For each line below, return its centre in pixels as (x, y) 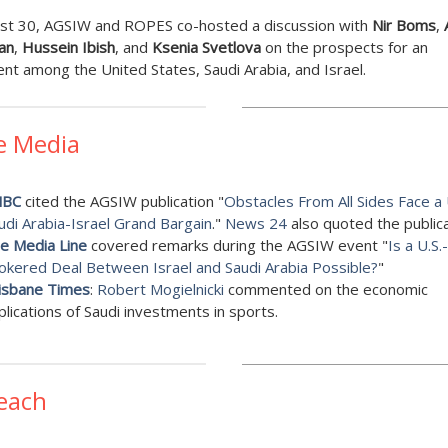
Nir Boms (403, 25)
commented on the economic (325, 289)
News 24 (255, 223)
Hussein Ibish (66, 47)
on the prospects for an (344, 47)
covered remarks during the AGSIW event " (237, 245)
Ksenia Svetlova (206, 47)
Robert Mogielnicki (160, 289)
